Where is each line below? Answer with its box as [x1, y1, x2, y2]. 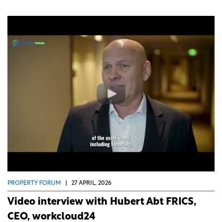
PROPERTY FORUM [7, 180, 61, 186]
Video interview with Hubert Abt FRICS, [7, 197, 196, 208]
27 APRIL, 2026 [71, 180, 111, 186]
